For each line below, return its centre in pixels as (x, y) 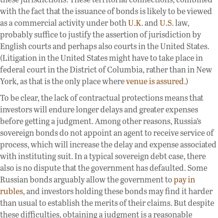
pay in (184, 180)
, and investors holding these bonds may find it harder (118, 191)
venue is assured (155, 81)
